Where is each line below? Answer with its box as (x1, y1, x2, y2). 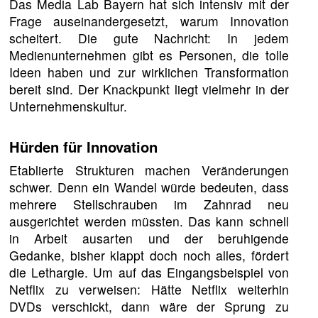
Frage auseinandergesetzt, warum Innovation (9, 11, 289, 30)
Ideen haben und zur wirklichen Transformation (9, 62, 289, 81)
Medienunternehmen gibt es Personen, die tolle (9, 45, 289, 64)
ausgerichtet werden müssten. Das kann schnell (9, 212, 289, 231)
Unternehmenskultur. (9, 97, 128, 115)
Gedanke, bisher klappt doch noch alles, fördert (9, 246, 289, 265)
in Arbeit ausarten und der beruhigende (9, 229, 289, 248)
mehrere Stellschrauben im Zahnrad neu (9, 195, 289, 214)
